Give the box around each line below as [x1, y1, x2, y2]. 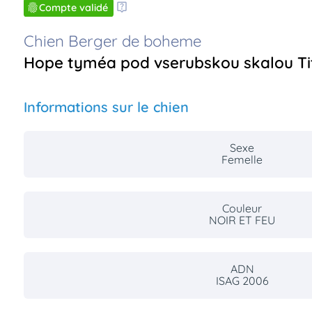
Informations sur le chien [23, 98, 189, 116]
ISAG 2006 [215, 274, 269, 288]
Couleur [222, 201, 263, 216]
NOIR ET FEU [209, 213, 276, 228]
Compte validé [38, 1, 108, 15]
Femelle [221, 153, 263, 167]
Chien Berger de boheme [23, 31, 201, 52]
